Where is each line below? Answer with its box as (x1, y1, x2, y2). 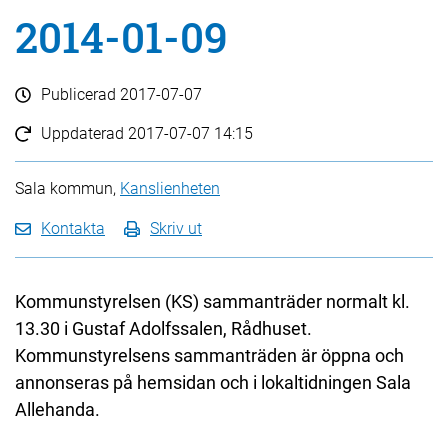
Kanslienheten (120, 179, 220, 198)
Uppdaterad (41, 124, 128, 143)
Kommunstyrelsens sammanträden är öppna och (15, 345, 404, 366)
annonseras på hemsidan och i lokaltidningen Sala (15, 372, 411, 393)
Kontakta (41, 219, 105, 238)
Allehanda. (15, 399, 100, 420)
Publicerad (41, 85, 120, 104)
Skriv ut (150, 219, 202, 238)
